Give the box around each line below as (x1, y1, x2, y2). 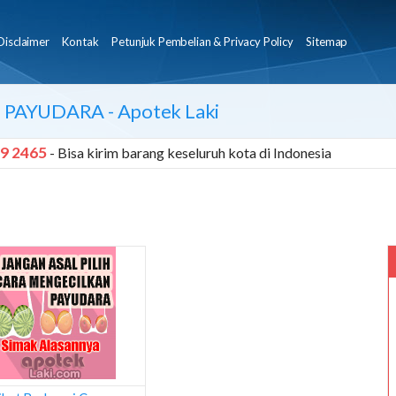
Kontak (62, 34, 99, 49)
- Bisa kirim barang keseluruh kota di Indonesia (49, 144, 331, 161)
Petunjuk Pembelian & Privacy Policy (111, 34, 293, 49)
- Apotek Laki (104, 99, 220, 123)
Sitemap (306, 34, 348, 49)
